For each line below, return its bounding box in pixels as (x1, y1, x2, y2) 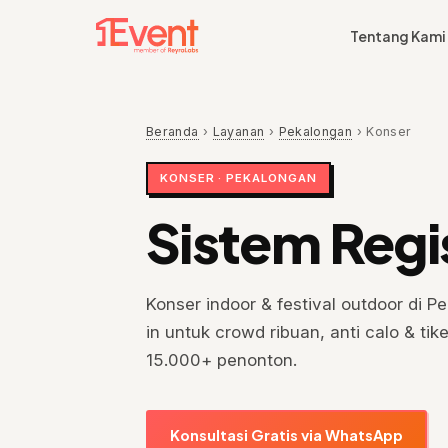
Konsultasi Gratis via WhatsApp (170, 426, 403, 444)
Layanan (212, 124, 265, 139)
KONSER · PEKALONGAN (160, 171, 317, 185)
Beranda (146, 124, 199, 139)
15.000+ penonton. (146, 350, 297, 370)
